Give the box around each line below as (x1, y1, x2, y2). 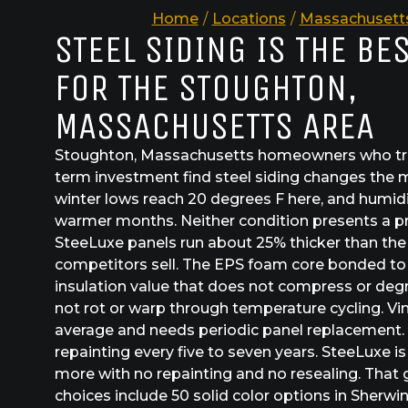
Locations (211, 9, 286, 27)
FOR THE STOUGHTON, (55, 64, 358, 110)
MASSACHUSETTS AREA (55, 102, 374, 148)
